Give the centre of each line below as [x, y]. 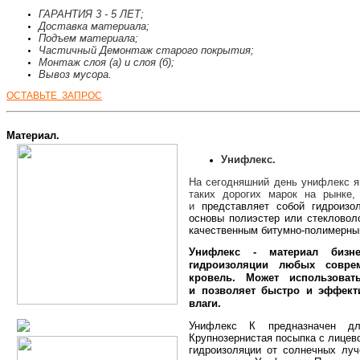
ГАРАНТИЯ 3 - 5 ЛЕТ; [91, 14]
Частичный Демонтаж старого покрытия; [146, 50]
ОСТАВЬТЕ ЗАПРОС [54, 95]
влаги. [205, 303]
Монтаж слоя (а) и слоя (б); [106, 62]
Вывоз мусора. [75, 74]
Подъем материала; [88, 38]
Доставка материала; [94, 26]
